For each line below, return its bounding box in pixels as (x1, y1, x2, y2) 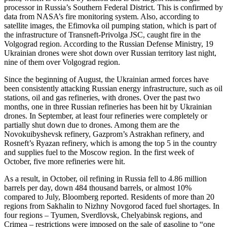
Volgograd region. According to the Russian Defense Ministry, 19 (4, 39, 213, 48)
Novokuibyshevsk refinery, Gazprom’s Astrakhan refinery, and (4, 129, 204, 138)
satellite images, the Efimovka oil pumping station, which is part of (4, 21, 216, 30)
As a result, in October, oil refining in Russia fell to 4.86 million (4, 174, 207, 183)
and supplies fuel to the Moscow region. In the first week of (4, 147, 194, 157)
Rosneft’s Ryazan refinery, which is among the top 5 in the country (4, 138, 217, 147)
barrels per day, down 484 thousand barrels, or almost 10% (4, 183, 192, 192)
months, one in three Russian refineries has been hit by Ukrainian (4, 102, 212, 111)
